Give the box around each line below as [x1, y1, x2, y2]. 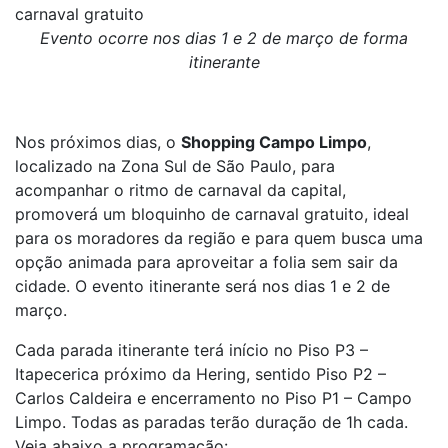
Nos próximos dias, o [15, 132, 181, 152]
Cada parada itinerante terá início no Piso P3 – [15, 340, 368, 360]
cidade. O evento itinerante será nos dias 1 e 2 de [15, 276, 390, 296]
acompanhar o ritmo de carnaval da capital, [15, 180, 346, 200]
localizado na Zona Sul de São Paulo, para [15, 156, 335, 176]
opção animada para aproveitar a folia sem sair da [15, 252, 398, 272]
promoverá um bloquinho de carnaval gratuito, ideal [15, 204, 409, 224]
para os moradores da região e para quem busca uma [15, 228, 423, 248]
